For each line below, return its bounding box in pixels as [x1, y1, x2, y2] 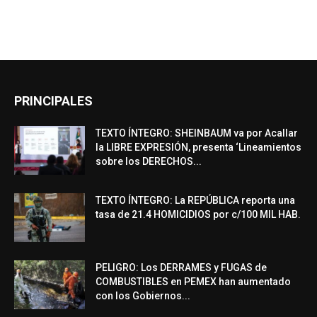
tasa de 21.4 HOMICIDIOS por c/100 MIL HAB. [96, 209, 301, 221]
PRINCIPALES [14, 93, 93, 109]
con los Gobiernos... [96, 290, 190, 302]
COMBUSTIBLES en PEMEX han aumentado [96, 276, 291, 288]
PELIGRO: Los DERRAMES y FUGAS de [96, 262, 267, 274]
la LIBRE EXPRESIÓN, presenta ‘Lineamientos [96, 142, 301, 154]
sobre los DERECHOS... [96, 156, 202, 168]
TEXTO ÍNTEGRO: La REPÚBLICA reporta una [96, 195, 295, 207]
